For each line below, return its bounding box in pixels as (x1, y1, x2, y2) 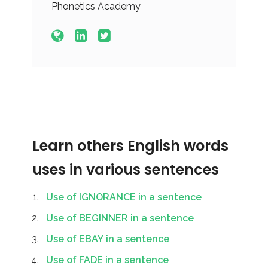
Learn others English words (32, 136, 229, 156)
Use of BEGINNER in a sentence (46, 212, 194, 224)
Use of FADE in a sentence (46, 254, 169, 266)
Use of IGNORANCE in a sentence (46, 191, 202, 203)
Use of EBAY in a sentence (46, 233, 169, 245)
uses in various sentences (32, 160, 219, 179)
